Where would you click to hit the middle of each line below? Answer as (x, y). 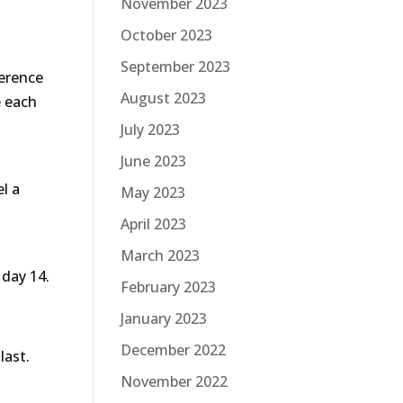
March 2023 (160, 255)
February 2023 (168, 287)
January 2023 (164, 318)
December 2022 (173, 349)
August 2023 (163, 98)
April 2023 (153, 224)
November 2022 (174, 381)
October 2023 (166, 35)
